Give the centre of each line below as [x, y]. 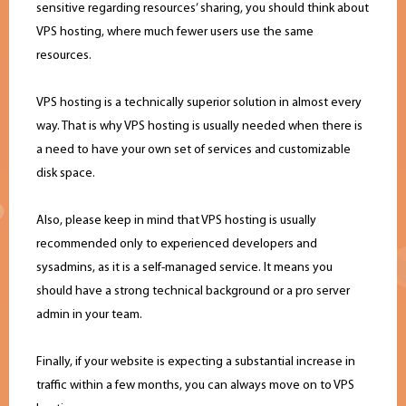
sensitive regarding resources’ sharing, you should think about [203, 9]
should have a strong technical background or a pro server [193, 292]
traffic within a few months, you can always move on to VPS [195, 386]
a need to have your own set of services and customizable [193, 150]
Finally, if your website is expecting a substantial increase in [196, 362]
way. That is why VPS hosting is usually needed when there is [199, 127]
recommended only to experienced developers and [177, 245]
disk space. [66, 174]
